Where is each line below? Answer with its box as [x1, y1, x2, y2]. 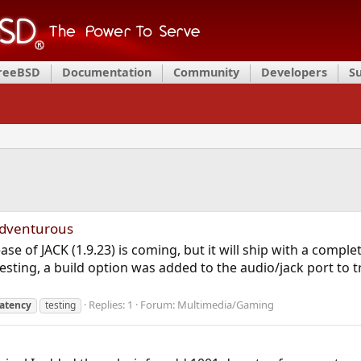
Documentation [62, 64, 151, 80]
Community [173, 64, 239, 80]
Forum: [139, 297, 177, 313]
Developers [261, 64, 327, 80]
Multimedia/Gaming [176, 297, 274, 313]
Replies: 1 [88, 297, 133, 313]
